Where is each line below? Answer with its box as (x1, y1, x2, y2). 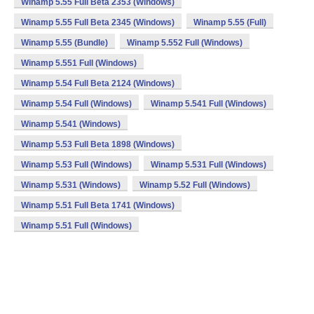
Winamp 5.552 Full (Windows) (127, 38, 243, 48)
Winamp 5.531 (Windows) (21, 180, 121, 190)
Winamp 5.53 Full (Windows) (21, 160, 132, 170)
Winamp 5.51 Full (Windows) (21, 221, 132, 231)
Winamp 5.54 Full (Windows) (21, 99, 132, 109)
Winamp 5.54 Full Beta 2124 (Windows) (21, 78, 175, 88)
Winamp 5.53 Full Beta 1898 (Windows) (21, 139, 175, 149)
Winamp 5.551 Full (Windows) (21, 58, 137, 68)
